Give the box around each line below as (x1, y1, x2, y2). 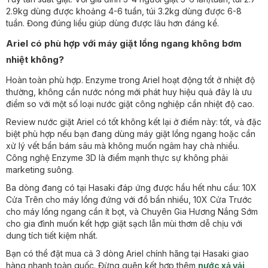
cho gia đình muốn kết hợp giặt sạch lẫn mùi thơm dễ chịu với (6, 218, 242, 229)
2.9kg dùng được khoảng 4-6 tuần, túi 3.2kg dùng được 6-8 (6, 6, 242, 16)
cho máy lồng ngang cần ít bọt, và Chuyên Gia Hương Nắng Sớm (6, 206, 258, 217)
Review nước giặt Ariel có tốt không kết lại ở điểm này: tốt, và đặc (6, 117, 261, 127)
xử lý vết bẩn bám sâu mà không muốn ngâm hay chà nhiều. (6, 141, 239, 151)
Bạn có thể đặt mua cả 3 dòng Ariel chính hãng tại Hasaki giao (6, 248, 249, 258)
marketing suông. (6, 165, 74, 175)
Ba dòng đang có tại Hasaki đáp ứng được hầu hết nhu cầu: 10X (6, 182, 257, 193)
